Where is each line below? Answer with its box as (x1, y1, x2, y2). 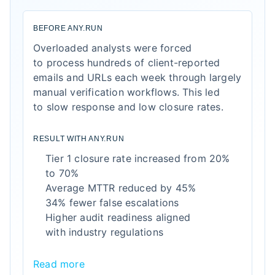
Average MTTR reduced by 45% (45, 182, 196, 194)
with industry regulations (45, 226, 163, 238)
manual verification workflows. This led (33, 86, 220, 98)
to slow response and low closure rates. (33, 101, 223, 113)
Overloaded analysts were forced (33, 42, 192, 54)
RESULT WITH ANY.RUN (33, 134, 125, 143)
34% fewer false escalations (45, 196, 179, 209)
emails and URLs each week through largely (33, 71, 242, 83)
